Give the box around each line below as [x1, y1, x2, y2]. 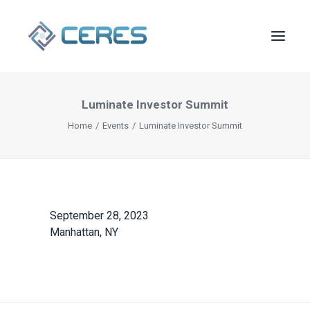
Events [102, 120, 129, 131]
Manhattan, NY [50, 226, 118, 239]
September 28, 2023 [50, 209, 149, 222]
